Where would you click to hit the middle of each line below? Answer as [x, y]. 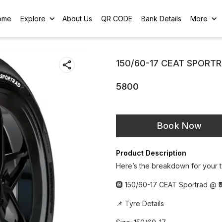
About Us [78, 18]
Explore [33, 18]
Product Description [151, 153]
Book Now [179, 126]
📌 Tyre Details [140, 203]
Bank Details [162, 18]
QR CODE [117, 18]
